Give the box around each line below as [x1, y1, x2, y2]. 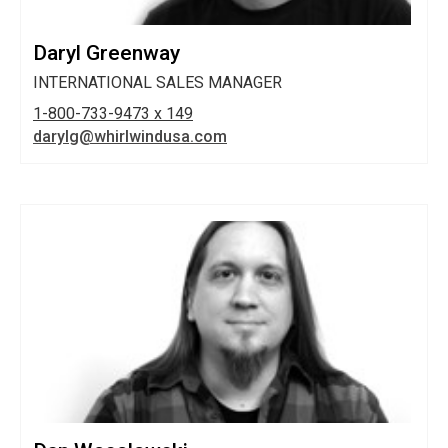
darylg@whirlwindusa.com [33, 126, 227, 146]
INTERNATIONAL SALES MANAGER [33, 72, 282, 92]
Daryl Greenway [33, 40, 180, 65]
